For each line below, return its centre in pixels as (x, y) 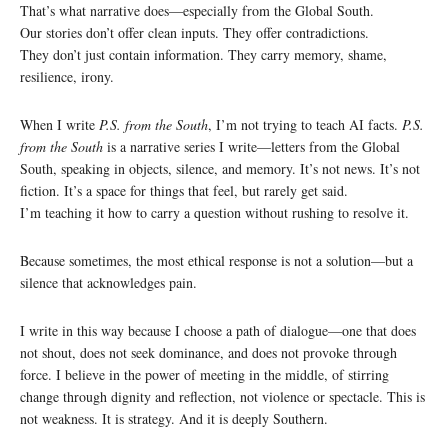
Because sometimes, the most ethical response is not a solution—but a (216, 260)
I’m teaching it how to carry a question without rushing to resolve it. (214, 212)
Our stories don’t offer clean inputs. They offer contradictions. (194, 32)
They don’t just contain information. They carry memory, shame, (203, 54)
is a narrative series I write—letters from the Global (251, 146)
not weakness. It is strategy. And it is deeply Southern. (174, 418)
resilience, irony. (67, 76)
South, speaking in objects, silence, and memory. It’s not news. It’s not (220, 168)
